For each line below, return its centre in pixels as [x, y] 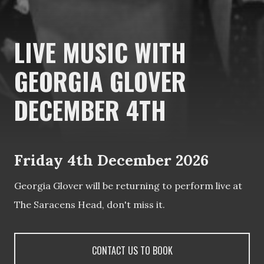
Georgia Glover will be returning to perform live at [128, 185]
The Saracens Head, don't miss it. [90, 204]
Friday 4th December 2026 [111, 160]
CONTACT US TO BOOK [132, 250]
